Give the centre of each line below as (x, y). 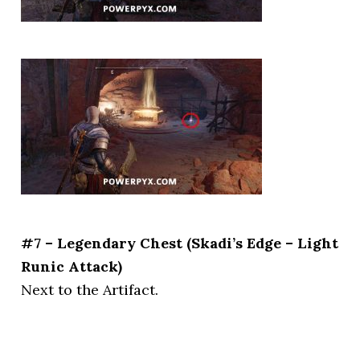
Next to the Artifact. (90, 289)
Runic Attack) (72, 266)
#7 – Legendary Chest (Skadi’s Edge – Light (180, 243)
